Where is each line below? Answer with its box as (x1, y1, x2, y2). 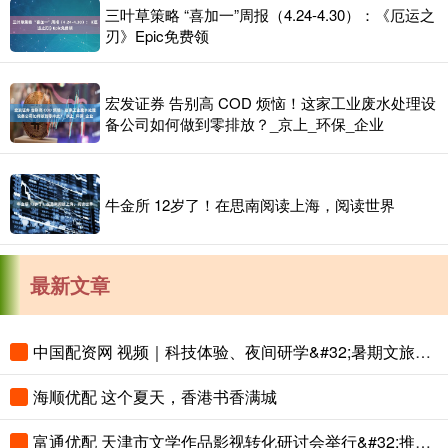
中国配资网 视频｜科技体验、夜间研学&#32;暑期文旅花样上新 (415, 340, 431, 364)
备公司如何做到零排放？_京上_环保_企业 (105, 113, 384, 135)
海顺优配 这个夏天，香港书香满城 (33, 385, 277, 409)
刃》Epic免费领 (105, 25, 209, 47)
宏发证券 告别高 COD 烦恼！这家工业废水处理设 (105, 92, 436, 114)
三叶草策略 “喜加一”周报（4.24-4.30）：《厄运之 (105, 4, 435, 26)
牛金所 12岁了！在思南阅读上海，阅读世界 (105, 193, 395, 215)
